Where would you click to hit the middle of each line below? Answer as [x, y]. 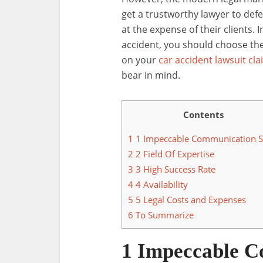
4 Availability [161, 185]
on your [140, 60]
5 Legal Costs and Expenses [190, 200]
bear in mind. [151, 75]
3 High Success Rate [174, 169]
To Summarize [163, 215]
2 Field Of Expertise [174, 154]
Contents [203, 114]
